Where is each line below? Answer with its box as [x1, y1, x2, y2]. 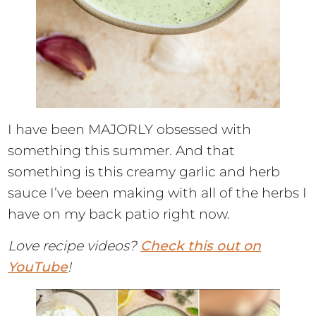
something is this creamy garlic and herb [8, 164, 281, 181]
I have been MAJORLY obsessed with [8, 121, 252, 138]
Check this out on [140, 238, 262, 255]
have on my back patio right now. [8, 206, 231, 223]
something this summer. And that [8, 142, 236, 159]
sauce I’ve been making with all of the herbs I [8, 185, 308, 202]
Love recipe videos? [8, 238, 141, 255]
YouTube [8, 259, 68, 276]
